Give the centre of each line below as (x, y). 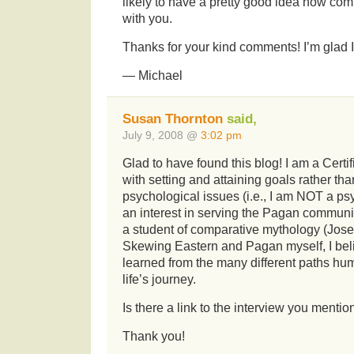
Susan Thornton (173, 119)
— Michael (153, 75)
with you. (147, 18)
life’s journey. (159, 280)
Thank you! (154, 336)
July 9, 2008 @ (162, 136)
